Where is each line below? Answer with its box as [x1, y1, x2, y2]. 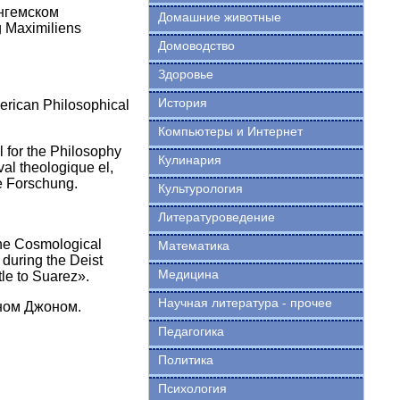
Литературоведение [157, 210, 275, 224]
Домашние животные [157, 10, 281, 24]
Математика [157, 238, 229, 253]
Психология [157, 381, 227, 396]
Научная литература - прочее [157, 296, 332, 310]
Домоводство [157, 38, 235, 53]
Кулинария [157, 153, 221, 167]
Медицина [157, 267, 219, 281]
